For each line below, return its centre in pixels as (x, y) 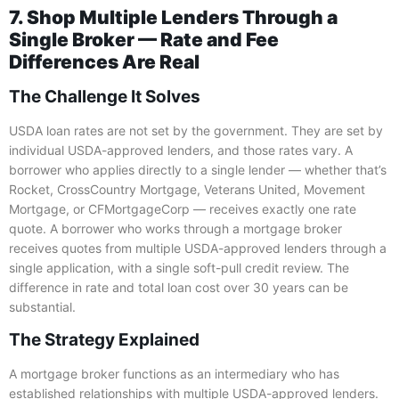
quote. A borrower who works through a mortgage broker (175, 229)
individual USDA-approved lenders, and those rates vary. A (181, 151)
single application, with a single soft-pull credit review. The (179, 268)
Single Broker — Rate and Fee (144, 40)
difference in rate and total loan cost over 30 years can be (179, 288)
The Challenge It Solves (105, 97)
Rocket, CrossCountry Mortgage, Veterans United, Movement (187, 190)
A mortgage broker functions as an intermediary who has (174, 373)
